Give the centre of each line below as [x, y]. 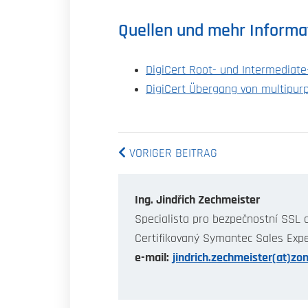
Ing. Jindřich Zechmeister [197, 200]
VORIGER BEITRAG [172, 153]
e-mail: [152, 257]
